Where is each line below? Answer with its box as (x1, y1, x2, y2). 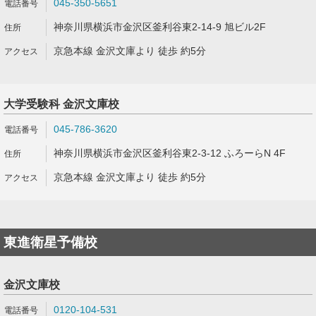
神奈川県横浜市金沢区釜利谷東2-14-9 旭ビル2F (54, 21, 266, 32)
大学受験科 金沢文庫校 (4, 98, 119, 110)
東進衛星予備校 (4, 235, 97, 250)
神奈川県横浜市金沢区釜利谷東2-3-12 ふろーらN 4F (54, 147, 286, 159)
